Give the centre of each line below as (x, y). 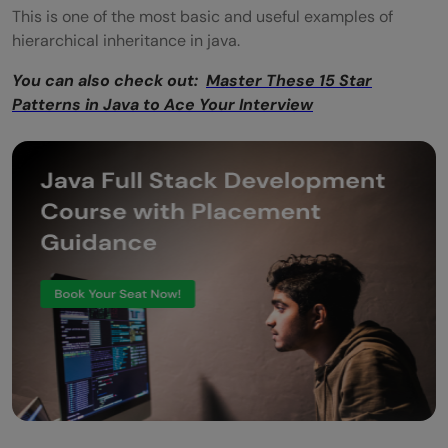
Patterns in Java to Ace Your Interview (162, 104)
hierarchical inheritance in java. (126, 40)
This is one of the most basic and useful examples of (202, 16)
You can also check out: (109, 80)
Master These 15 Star (289, 80)
